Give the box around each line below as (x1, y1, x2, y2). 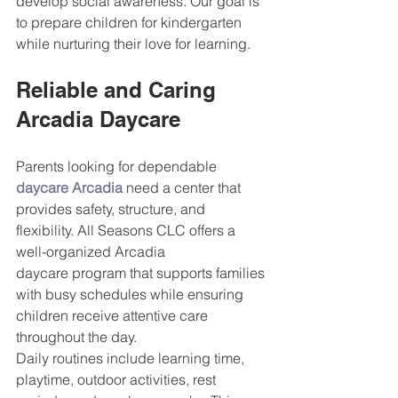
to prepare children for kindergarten (16, 13, 245, 31)
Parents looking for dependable (16, 157, 220, 175)
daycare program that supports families (16, 264, 268, 282)
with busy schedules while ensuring (16, 285, 247, 303)
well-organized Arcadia (16, 243, 169, 260)
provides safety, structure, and (16, 200, 209, 218)
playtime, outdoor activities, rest (16, 370, 219, 388)
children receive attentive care (16, 306, 211, 324)
